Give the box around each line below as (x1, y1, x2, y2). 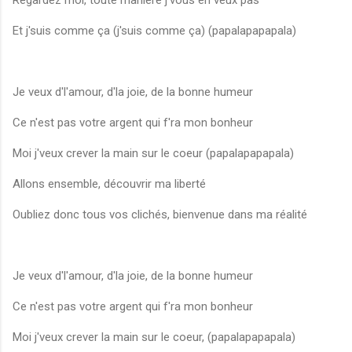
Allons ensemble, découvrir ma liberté (13, 177, 206, 192)
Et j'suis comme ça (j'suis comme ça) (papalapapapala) (13, 24, 296, 38)
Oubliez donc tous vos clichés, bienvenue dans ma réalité (13, 207, 307, 222)
